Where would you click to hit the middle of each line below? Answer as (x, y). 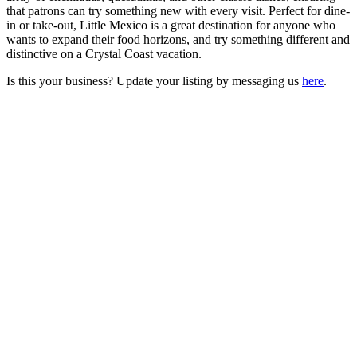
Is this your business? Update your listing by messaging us (154, 80)
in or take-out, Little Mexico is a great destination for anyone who (171, 25)
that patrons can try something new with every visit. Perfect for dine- (178, 10)
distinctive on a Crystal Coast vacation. (107, 53)
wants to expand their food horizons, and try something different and (178, 39)
